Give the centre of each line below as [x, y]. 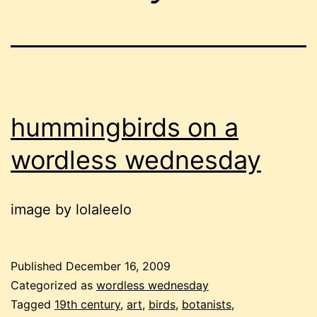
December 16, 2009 [118, 266]
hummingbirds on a [125, 128]
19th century [87, 305]
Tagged [33, 305]
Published [38, 266]
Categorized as [53, 286]
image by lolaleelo [71, 210]
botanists [207, 305]
